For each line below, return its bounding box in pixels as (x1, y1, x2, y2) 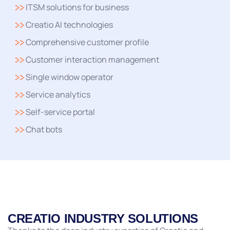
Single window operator (24, 71, 113, 83)
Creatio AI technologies (24, 18, 113, 30)
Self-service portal (24, 106, 95, 118)
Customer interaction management (24, 53, 159, 65)
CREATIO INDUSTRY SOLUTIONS (8, 211, 199, 225)
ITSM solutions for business (24, 1, 129, 13)
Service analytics (24, 88, 90, 100)
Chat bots (24, 123, 62, 135)
